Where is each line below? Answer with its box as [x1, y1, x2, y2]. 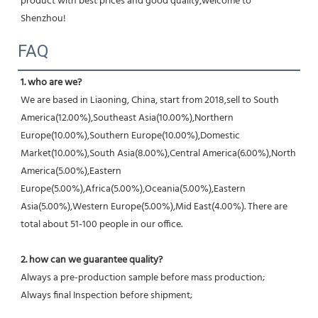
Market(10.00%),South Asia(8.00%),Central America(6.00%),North [21, 145, 296, 162]
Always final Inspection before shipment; [21, 287, 192, 304]
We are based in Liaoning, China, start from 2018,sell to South [21, 92, 279, 109]
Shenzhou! [21, 10, 66, 27]
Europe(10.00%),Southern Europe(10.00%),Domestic [21, 127, 240, 144]
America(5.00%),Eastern [21, 163, 121, 180]
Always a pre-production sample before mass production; [21, 269, 265, 286]
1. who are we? [21, 74, 82, 91]
